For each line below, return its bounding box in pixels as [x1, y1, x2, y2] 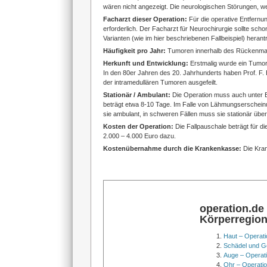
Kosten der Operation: [103, 123, 175, 130]
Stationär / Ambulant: [103, 91, 172, 98]
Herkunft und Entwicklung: [103, 60, 190, 67]
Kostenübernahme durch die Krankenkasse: [103, 145, 243, 152]
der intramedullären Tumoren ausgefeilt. [103, 79, 218, 86]
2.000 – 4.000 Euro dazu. [103, 132, 176, 139]
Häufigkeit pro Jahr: [103, 47, 167, 54]
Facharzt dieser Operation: [103, 15, 189, 23]
